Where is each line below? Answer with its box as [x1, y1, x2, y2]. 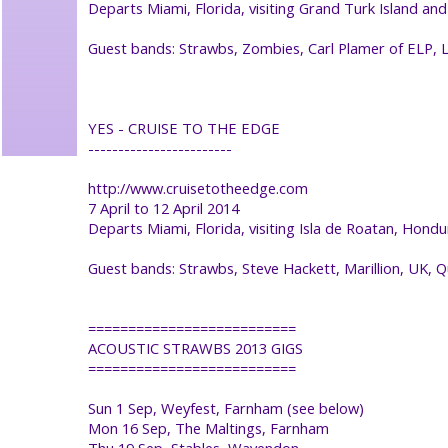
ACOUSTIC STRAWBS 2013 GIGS [88, 337, 303, 358]
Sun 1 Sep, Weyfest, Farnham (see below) [88, 397, 364, 418]
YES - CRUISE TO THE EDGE [88, 117, 280, 138]
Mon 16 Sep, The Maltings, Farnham [88, 417, 329, 438]
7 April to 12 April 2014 [88, 197, 239, 218]
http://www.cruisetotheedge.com [88, 177, 308, 198]
